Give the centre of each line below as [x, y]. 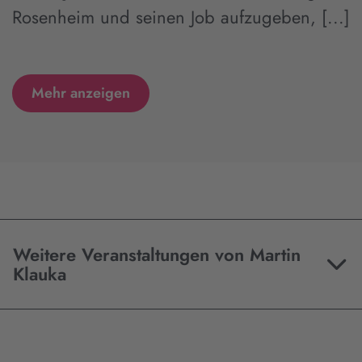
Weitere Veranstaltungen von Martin [157, 254]
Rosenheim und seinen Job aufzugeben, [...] [181, 17]
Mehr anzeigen [81, 93]
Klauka [40, 274]
